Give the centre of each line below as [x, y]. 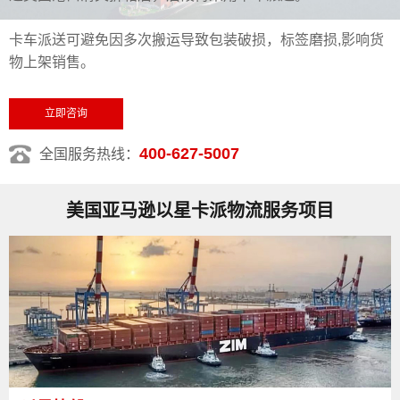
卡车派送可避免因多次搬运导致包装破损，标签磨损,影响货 [196, 40]
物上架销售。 [52, 62]
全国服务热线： [89, 154]
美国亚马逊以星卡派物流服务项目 [200, 211]
